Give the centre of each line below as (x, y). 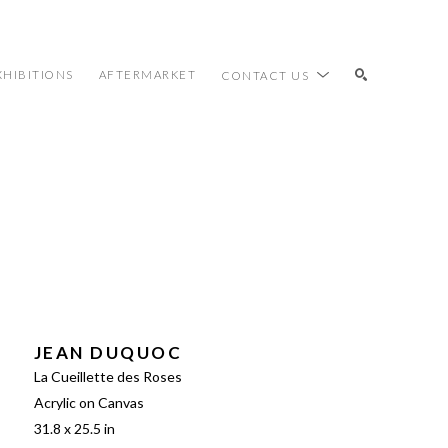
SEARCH (330, 187)
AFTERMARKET (147, 75)
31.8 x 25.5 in (74, 428)
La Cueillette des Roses (107, 376)
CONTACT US (267, 75)
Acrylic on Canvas (88, 402)
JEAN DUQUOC (108, 352)
